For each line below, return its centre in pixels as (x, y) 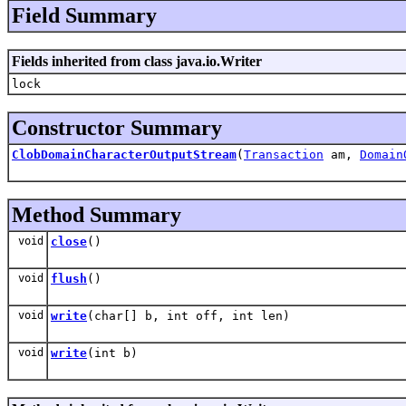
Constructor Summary (117, 127)
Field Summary (84, 15)
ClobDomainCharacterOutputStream (124, 154)
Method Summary (97, 214)
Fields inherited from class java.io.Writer (137, 61)
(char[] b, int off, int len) (188, 315)
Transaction (284, 154)
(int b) (112, 353)
